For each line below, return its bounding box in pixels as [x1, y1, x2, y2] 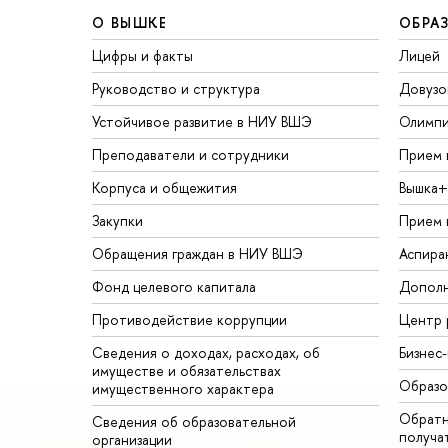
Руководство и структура [92, 78, 260, 98]
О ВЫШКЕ [92, 12, 168, 32]
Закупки [92, 210, 143, 230]
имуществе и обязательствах [92, 360, 281, 380]
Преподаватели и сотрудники [92, 144, 289, 164]
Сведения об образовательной [92, 411, 296, 431]
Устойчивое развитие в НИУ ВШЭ [92, 111, 312, 131]
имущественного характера [92, 378, 274, 398]
